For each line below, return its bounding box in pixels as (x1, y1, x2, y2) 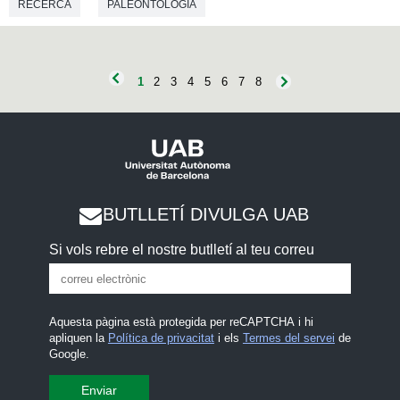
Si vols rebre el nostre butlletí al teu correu (48, 241, 314, 257)
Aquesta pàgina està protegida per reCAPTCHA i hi (48, 315, 313, 329)
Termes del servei (242, 331, 335, 346)
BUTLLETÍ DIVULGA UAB (102, 204, 309, 224)
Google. (48, 347, 89, 362)
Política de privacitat (107, 331, 214, 346)
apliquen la (48, 331, 108, 346)
